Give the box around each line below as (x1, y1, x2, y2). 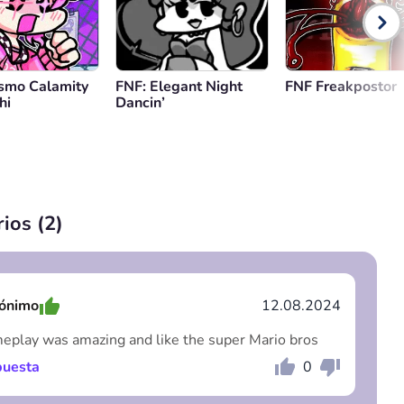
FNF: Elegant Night (115, 77, 243, 96)
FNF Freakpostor (285, 77, 397, 96)
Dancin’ (115, 93, 165, 113)
